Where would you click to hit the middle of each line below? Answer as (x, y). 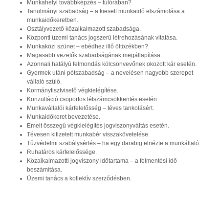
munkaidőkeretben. (53, 20)
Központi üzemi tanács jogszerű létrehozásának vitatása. (102, 38)
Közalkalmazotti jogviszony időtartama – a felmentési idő (102, 161)
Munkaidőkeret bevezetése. (64, 117)
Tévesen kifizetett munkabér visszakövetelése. (88, 134)
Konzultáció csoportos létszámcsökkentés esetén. (93, 99)
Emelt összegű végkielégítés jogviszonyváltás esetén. (98, 126)
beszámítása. (44, 170)
